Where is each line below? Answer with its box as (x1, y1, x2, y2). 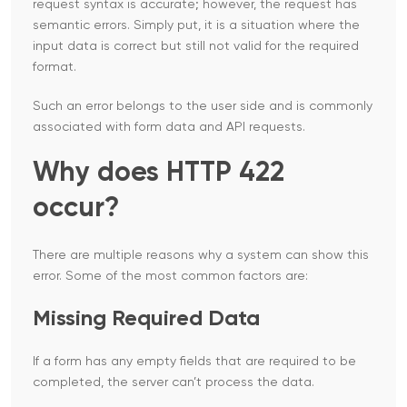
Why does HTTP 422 (33, 160, 284, 188)
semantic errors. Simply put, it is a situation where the (33, 19, 360, 33)
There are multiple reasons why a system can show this (33, 249, 369, 263)
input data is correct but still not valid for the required (33, 40, 359, 54)
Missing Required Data (33, 308, 260, 331)
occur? (33, 195, 119, 223)
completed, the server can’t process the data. (33, 376, 314, 390)
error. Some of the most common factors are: (33, 270, 308, 283)
